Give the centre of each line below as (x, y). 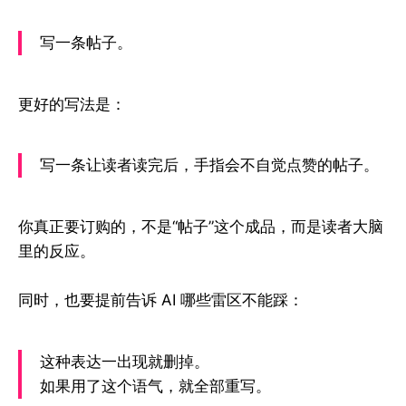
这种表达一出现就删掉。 (125, 362)
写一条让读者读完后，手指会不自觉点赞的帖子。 (209, 165)
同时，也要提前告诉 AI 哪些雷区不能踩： (161, 300)
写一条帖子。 (86, 42)
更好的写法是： (72, 104)
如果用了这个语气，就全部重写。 (155, 387)
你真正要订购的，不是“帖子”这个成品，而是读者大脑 (201, 227)
